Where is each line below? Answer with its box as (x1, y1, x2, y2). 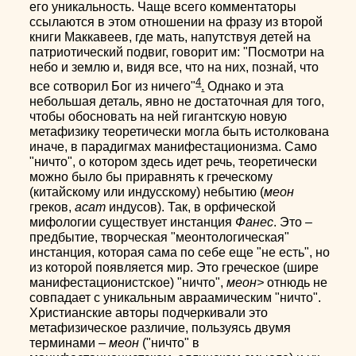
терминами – (29, 336, 110, 350)
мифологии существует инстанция (29, 215, 236, 230)
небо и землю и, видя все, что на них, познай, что (29, 60, 319, 74)
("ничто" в (139, 336, 200, 350)
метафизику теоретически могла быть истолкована (29, 125, 330, 139)
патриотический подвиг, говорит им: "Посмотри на (29, 44, 325, 59)
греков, (29, 200, 75, 215)
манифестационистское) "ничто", (29, 276, 227, 290)
